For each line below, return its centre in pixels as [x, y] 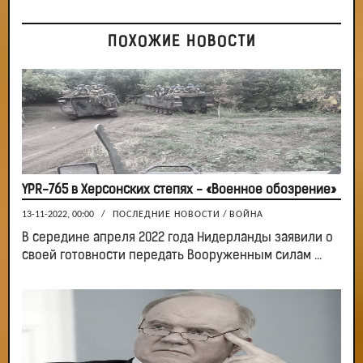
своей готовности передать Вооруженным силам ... [172, 256]
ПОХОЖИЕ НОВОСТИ [181, 43]
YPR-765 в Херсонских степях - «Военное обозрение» [179, 191]
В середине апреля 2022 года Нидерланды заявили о [177, 239]
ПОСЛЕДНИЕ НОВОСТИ [167, 215]
